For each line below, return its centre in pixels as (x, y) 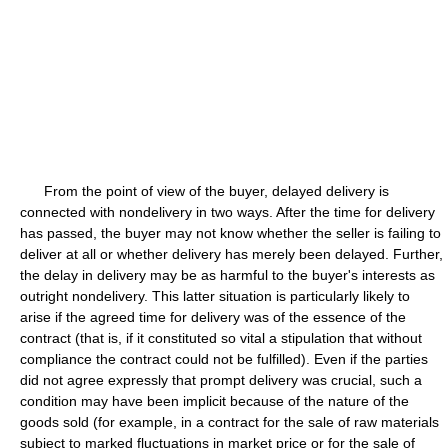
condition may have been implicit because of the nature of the (214, 401)
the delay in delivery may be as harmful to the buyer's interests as (227, 275)
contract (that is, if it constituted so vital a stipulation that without (221, 338)
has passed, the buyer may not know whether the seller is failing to (230, 233)
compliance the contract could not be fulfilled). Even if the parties (224, 359)
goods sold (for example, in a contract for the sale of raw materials (229, 422)
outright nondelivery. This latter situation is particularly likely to (215, 296)
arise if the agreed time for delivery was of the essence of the (213, 317)
